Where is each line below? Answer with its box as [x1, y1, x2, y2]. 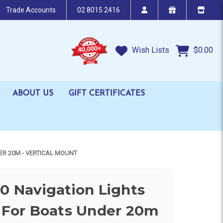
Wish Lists [130, 45, 169, 55]
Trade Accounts [6, 6, 56, 14]
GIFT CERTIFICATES [69, 89, 145, 98]
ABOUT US [12, 89, 53, 98]
